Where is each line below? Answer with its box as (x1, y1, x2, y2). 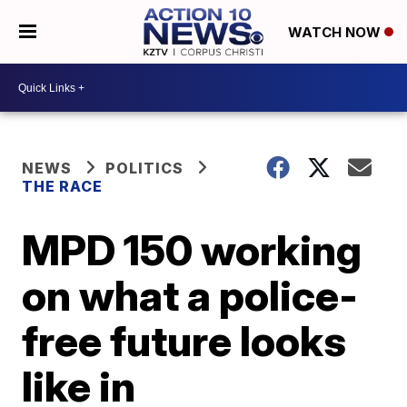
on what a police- (22, 270, 359, 321)
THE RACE (22, 177, 107, 195)
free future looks (22, 315, 347, 366)
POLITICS (105, 159, 184, 177)
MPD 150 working (22, 224, 362, 275)
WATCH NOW (287, 24, 384, 42)
